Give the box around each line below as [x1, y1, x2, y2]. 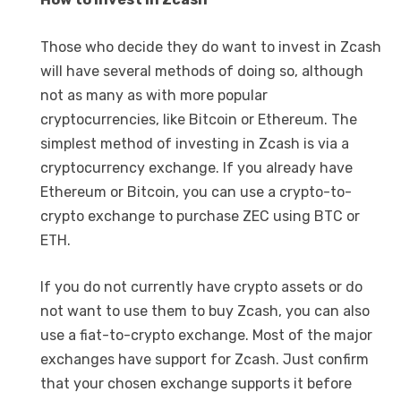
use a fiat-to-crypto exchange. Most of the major [40, 327, 372, 345]
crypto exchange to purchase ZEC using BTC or [40, 207, 360, 225]
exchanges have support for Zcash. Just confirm [40, 351, 369, 369]
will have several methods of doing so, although [40, 62, 363, 80]
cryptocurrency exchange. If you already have [40, 158, 353, 176]
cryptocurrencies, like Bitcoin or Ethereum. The [40, 110, 357, 128]
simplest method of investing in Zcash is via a [40, 134, 349, 152]
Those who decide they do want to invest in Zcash [40, 38, 381, 55]
